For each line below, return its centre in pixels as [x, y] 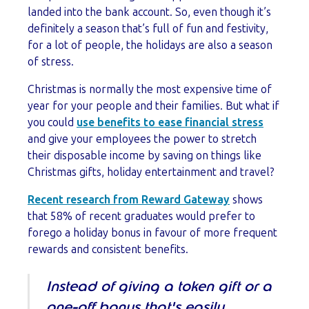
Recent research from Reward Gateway [129, 199]
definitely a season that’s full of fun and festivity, [148, 28]
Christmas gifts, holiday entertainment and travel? [151, 172]
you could [52, 122]
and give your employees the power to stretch [142, 139]
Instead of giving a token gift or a [159, 287]
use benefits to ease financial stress [170, 122]
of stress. [51, 61]
